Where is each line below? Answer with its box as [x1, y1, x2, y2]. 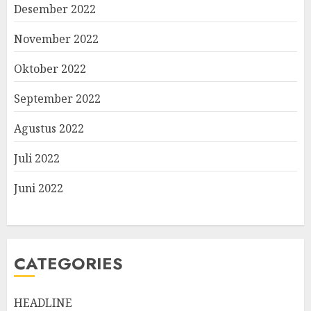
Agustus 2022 [14, 121, 84, 136]
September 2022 [14, 91, 101, 106]
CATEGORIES [14, 251, 123, 276]
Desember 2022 [14, 1, 96, 17]
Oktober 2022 [14, 61, 86, 76]
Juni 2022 [14, 180, 63, 196]
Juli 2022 [14, 151, 60, 166]
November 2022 [14, 31, 99, 47]
